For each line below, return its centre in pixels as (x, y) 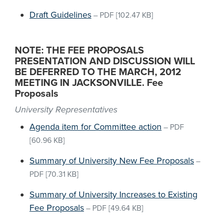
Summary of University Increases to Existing (113, 194)
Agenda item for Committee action (96, 127)
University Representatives (66, 110)
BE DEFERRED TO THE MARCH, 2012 (98, 72)
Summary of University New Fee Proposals (112, 161)
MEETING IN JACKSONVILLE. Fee (89, 83)
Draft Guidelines (60, 15)
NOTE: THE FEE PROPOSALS (79, 51)
